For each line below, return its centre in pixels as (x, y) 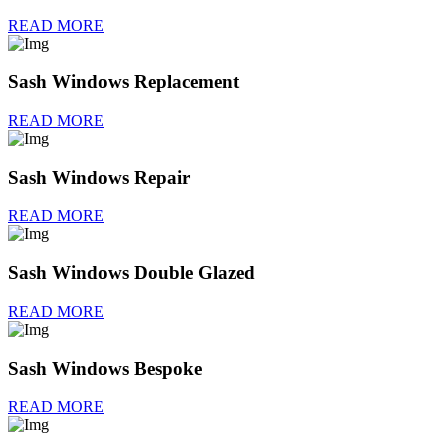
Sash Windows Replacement (123, 82)
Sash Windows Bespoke (105, 368)
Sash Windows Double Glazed (131, 273)
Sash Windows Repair (99, 177)
